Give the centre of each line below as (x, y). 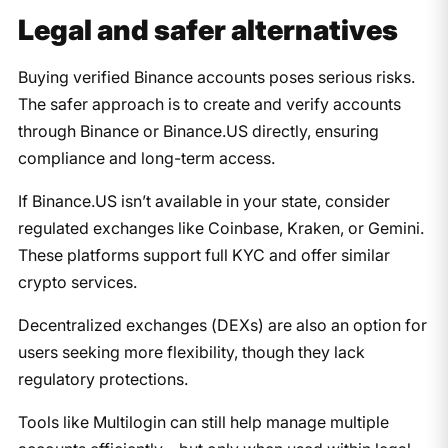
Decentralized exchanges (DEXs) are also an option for (222, 324)
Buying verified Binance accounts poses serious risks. (216, 76)
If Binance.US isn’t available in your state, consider (203, 200)
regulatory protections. (102, 378)
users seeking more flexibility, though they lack (191, 351)
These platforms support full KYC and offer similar (203, 254)
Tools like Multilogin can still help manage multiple (203, 421)
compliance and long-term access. (146, 157)
